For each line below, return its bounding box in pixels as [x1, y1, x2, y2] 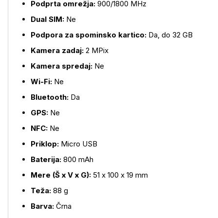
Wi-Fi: [31, 77, 52, 86]
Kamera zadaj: [31, 46, 84, 55]
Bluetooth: [31, 92, 69, 102]
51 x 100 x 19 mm [91, 170, 148, 180]
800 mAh [61, 155, 93, 164]
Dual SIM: [31, 15, 64, 24]
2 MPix [84, 46, 109, 55]
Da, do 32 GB [146, 30, 193, 39]
